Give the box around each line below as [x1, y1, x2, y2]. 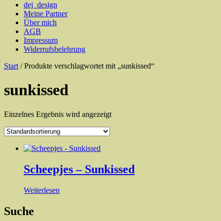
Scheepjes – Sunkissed [24, 162, 135, 176]
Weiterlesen [24, 185, 60, 194]
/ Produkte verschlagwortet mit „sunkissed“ [18, 62, 154, 70]
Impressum [24, 36, 58, 44]
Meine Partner [24, 9, 68, 18]
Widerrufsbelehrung [24, 45, 85, 53]
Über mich [24, 18, 57, 27]
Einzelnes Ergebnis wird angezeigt [4, 110, 111, 118]
